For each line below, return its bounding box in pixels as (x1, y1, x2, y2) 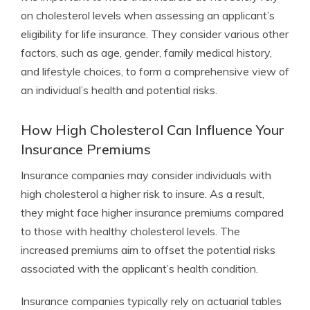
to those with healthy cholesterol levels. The (21, 224, 240, 238)
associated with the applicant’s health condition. (21, 262, 258, 275)
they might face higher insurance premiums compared (21, 206, 284, 219)
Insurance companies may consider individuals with (21, 168, 271, 182)
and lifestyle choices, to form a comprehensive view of (21, 64, 289, 78)
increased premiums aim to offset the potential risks (21, 243, 275, 257)
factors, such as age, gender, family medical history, (21, 46, 272, 60)
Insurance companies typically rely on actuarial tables (21, 294, 282, 308)
